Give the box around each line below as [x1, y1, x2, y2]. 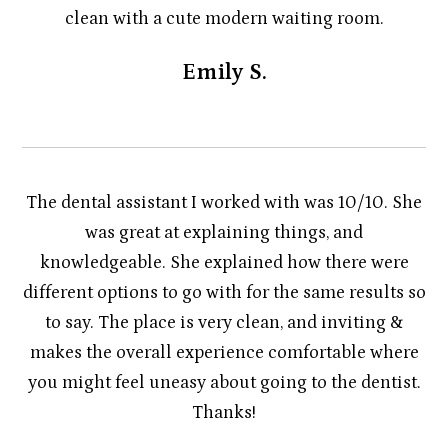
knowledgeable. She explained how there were [39, 251, 409, 273]
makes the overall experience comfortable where [29, 341, 419, 363]
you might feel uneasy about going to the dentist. [27, 371, 421, 393]
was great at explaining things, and [85, 221, 363, 243]
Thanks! [192, 401, 256, 423]
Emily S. [181, 58, 267, 85]
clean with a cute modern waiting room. [64, 7, 384, 29]
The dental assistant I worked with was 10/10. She [26, 191, 422, 213]
